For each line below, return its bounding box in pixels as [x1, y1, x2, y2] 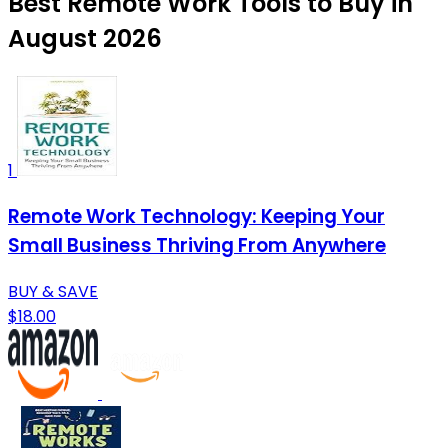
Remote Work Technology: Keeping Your [8, 203, 385, 231]
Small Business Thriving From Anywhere [8, 232, 386, 260]
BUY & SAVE [8, 279, 98, 303]
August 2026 [8, 22, 162, 56]
